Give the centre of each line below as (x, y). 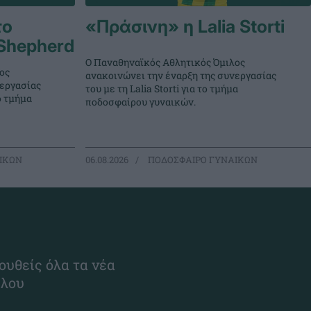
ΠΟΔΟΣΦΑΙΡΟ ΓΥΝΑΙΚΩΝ (202, 159)
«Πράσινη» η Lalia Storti (185, 26)
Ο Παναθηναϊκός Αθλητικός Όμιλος (166, 62)
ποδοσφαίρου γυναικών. (141, 101)
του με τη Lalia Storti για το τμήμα (162, 88)
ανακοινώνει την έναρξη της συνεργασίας (181, 75)
